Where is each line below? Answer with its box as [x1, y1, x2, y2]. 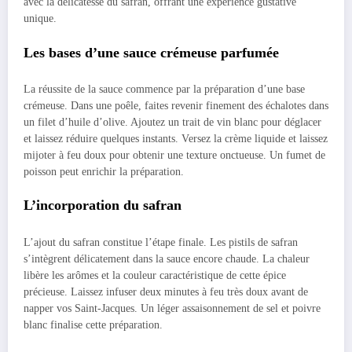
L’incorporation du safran [24, 197, 181, 214]
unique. [24, 13, 57, 25]
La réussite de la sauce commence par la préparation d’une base [24, 83, 305, 96]
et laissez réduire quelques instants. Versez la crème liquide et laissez [24, 133, 328, 145]
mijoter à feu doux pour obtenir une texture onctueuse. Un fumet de [24, 149, 325, 162]
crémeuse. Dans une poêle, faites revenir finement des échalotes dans [24, 100, 328, 112]
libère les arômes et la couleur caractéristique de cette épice [24, 269, 286, 281]
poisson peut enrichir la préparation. [24, 166, 184, 178]
